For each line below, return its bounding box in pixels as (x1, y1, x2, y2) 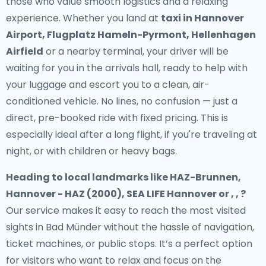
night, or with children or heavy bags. (6, 144, 177, 158)
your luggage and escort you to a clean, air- (6, 78, 210, 91)
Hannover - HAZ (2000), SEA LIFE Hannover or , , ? (6, 187, 246, 201)
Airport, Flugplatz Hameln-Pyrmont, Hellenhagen (6, 28, 256, 42)
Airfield (6, 45, 43, 58)
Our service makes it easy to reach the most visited (6, 204, 246, 217)
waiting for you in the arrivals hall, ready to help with (6, 61, 248, 75)
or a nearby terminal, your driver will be (43, 45, 229, 58)
